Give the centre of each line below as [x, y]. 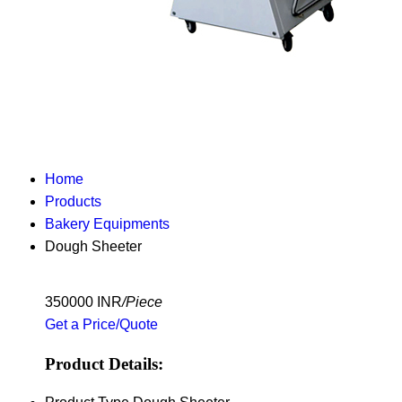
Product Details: [104, 363]
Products [73, 201]
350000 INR [83, 302]
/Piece [142, 302]
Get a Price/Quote [101, 324]
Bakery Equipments [107, 224]
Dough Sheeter [93, 246]
